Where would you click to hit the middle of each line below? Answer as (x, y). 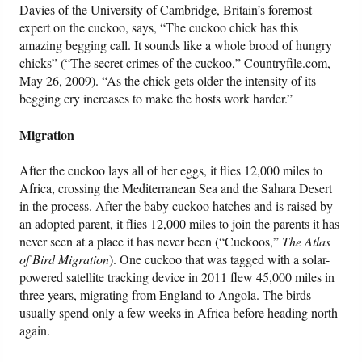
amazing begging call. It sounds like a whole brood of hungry (176, 45)
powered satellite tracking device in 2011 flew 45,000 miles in (177, 277)
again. (35, 330)
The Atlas (307, 242)
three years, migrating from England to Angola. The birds (166, 295)
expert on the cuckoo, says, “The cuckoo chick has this (159, 27)
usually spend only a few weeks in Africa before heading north (179, 313)
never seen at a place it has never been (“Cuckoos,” (151, 242)
